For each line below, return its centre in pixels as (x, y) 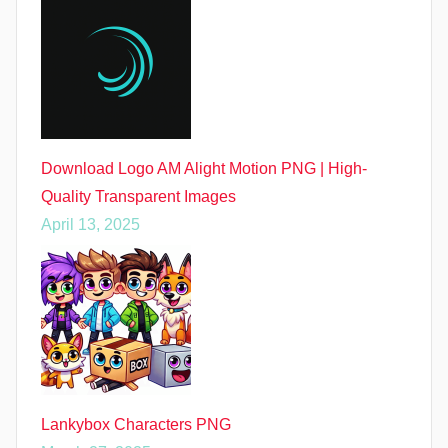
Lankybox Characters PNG (136, 424)
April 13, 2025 (90, 224)
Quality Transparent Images (138, 196)
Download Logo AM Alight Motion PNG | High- (204, 168)
